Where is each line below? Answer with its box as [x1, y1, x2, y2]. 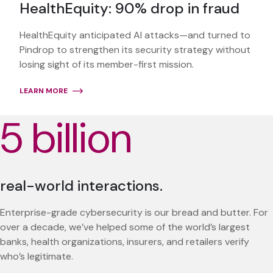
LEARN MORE [19, 86, 68, 96]
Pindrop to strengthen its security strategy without [19, 43, 250, 57]
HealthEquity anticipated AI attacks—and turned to [19, 29, 250, 42]
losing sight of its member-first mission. [19, 58, 194, 71]
